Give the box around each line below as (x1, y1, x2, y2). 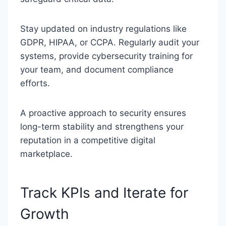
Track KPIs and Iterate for (20, 184, 188, 201)
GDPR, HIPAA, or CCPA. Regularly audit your (20, 37, 199, 47)
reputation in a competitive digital (20, 135, 155, 145)
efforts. (20, 78, 52, 88)
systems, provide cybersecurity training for (20, 51, 193, 61)
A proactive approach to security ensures (20, 108, 186, 118)
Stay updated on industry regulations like (20, 24, 187, 34)
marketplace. (20, 149, 73, 159)
